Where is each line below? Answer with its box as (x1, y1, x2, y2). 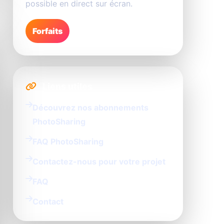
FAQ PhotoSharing (32, 136, 103, 146)
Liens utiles (40, 80, 92, 91)
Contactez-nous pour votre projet (32, 156, 165, 166)
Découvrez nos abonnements (32, 102, 148, 112)
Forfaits (32, 25, 62, 36)
